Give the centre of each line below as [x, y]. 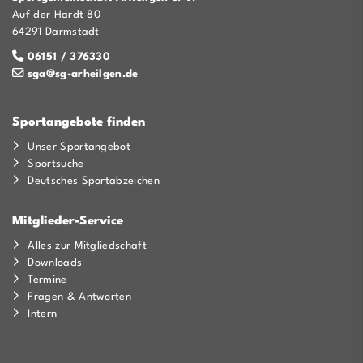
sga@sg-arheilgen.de [83, 75]
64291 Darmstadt [56, 32]
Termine [47, 280]
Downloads [55, 263]
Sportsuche [56, 164]
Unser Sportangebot [79, 147]
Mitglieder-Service [68, 222]
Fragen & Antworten [80, 297]
